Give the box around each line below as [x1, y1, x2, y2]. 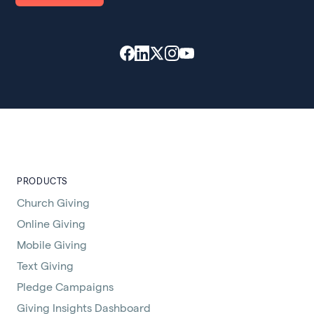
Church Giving [17, 196, 90, 210]
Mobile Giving [17, 238, 87, 252]
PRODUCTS [17, 175, 69, 186]
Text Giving [17, 259, 74, 273]
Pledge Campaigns [17, 280, 114, 294]
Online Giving [17, 217, 86, 231]
